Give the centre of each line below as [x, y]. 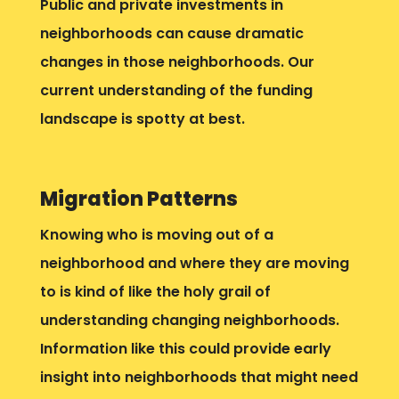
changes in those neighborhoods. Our [177, 61]
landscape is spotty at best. [142, 118]
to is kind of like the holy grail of [155, 291]
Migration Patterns [138, 199]
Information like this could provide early [185, 348]
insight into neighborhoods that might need [199, 377]
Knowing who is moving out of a [156, 234]
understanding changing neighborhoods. [189, 320]
